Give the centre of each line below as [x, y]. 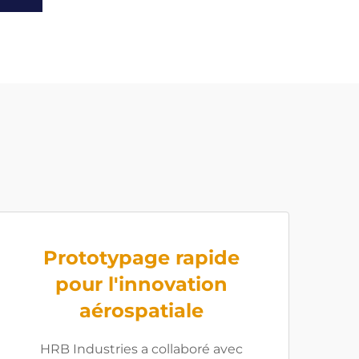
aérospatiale [141, 311]
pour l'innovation [141, 284]
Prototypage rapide [141, 258]
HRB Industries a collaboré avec [141, 349]
